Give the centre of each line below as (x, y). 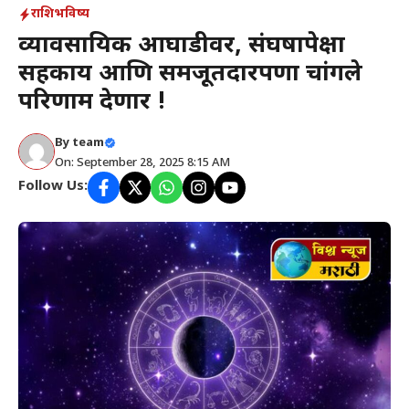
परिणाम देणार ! (92, 104)
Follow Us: (53, 187)
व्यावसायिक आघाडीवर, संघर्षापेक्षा (182, 47)
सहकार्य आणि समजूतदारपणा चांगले (190, 75)
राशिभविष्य (60, 15)
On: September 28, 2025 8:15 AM (142, 163)
